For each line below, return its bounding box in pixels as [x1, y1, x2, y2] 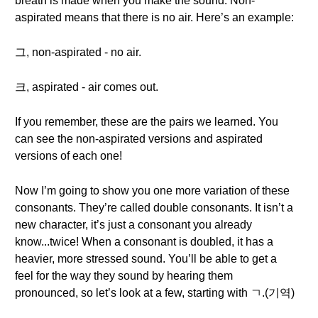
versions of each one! [15, 150, 122, 162]
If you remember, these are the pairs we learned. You [15, 116, 278, 128]
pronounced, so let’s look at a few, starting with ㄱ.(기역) [15, 287, 295, 299]
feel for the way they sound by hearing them [15, 270, 233, 282]
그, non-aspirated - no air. [15, 46, 141, 58]
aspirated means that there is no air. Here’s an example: [15, 11, 294, 23]
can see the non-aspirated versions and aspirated [15, 133, 263, 145]
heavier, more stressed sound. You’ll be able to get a [15, 253, 277, 265]
